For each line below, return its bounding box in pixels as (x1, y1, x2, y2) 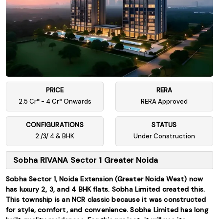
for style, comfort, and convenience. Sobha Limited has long (6, 205, 208, 214)
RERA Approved (141, 97, 188, 106)
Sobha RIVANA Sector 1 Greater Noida (13, 155, 158, 165)
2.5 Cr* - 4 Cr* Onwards (18, 97, 91, 106)
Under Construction (133, 132, 195, 140)
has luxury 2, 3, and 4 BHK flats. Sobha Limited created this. (6, 185, 205, 194)
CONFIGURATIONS (26, 121, 84, 129)
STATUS (152, 121, 177, 129)
